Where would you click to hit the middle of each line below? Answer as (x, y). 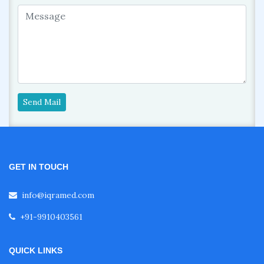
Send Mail (42, 102)
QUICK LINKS (36, 251)
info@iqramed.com (58, 195)
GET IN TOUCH (39, 167)
